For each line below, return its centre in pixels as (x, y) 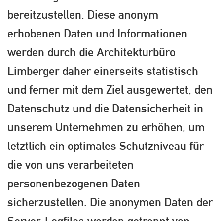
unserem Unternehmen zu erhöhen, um (106, 127)
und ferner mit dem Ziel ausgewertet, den (110, 89)
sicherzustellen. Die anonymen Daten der (110, 202)
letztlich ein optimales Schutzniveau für (106, 145)
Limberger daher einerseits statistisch (103, 70)
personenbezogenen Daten (74, 183)
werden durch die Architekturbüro (92, 52)
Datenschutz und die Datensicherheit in (105, 108)
